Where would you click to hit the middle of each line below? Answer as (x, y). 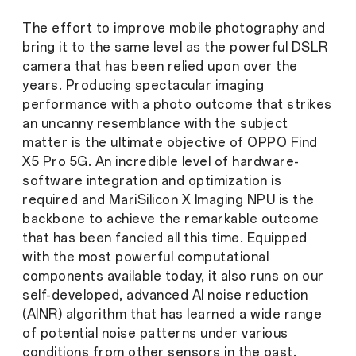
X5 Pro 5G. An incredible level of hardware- (161, 162)
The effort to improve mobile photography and (174, 29)
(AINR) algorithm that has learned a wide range (172, 315)
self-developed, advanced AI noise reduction (165, 296)
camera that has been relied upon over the (160, 67)
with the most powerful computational (145, 257)
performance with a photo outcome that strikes (177, 105)
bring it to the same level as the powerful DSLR (175, 48)
